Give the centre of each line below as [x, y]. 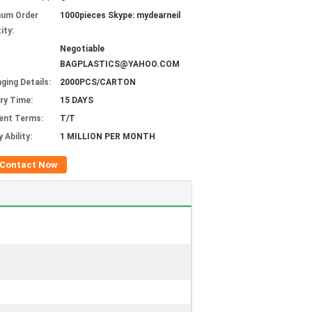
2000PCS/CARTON [98, 82]
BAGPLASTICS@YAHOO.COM [120, 64]
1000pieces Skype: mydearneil [120, 15]
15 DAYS [77, 100]
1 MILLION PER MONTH [108, 136]
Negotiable [82, 49]
